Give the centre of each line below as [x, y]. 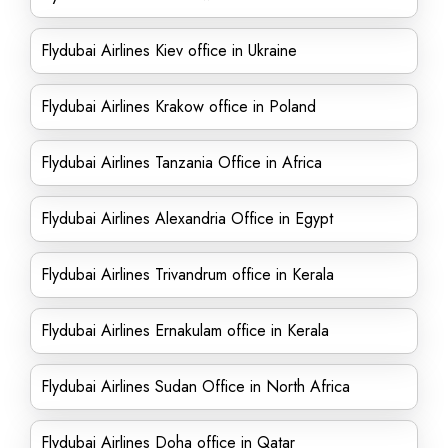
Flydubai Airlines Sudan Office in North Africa [195, 386]
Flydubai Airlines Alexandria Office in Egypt [187, 218]
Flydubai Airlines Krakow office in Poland [178, 106]
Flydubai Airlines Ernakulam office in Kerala [185, 330]
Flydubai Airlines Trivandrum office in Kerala [187, 274]
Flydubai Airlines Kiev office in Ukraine [169, 50]
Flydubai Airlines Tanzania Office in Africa [181, 162]
